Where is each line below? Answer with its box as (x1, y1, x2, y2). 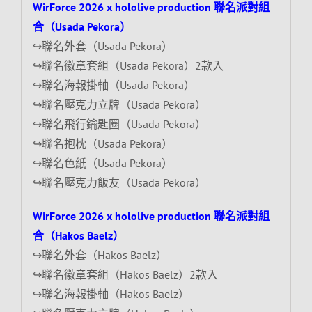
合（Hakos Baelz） (32, 228, 124, 242)
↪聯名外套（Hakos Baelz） (32, 247, 167, 262)
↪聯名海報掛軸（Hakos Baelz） (32, 286, 189, 301)
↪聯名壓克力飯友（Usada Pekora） (32, 175, 206, 189)
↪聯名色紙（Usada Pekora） (32, 155, 173, 170)
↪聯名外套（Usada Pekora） (32, 38, 173, 53)
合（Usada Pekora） (32, 19, 131, 33)
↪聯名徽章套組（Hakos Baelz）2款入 (32, 267, 218, 281)
